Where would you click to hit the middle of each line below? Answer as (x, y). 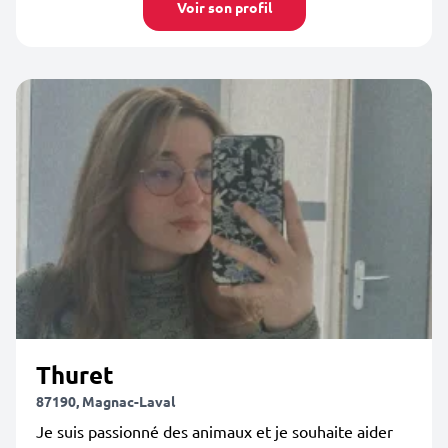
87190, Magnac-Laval (105, 401)
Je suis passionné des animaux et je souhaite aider (214, 431)
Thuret (75, 374)
